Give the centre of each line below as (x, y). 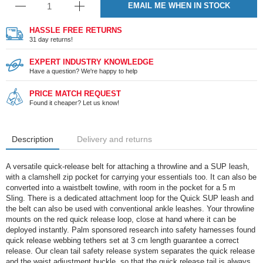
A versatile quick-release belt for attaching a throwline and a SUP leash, (128, 166)
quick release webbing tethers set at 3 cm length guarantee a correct (122, 240)
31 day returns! (51, 39)
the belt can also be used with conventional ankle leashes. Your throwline (130, 209)
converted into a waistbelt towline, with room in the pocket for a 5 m (122, 188)
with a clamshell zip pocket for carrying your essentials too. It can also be (131, 177)
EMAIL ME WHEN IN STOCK (179, 6)
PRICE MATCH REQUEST (75, 94)
